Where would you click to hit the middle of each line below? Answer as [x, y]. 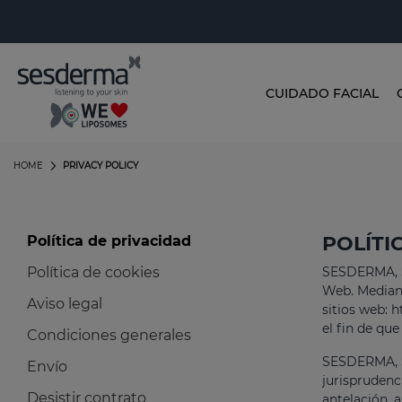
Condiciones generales [109, 336]
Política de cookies [93, 273]
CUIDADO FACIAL [322, 93]
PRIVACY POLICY [100, 166]
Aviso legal [65, 304]
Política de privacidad [109, 241]
